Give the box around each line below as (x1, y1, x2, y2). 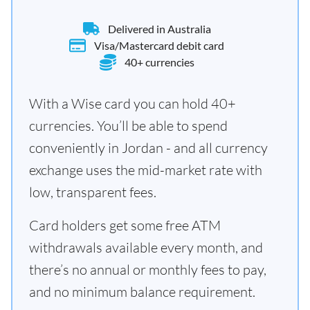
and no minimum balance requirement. (29, 282, 255, 300)
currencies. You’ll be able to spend (29, 116, 228, 134)
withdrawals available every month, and (29, 238, 263, 256)
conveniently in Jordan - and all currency (29, 138, 268, 156)
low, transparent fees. (29, 183, 156, 201)
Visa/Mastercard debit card (94, 38, 224, 52)
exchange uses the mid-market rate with (29, 161, 262, 179)
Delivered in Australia (107, 21, 211, 35)
